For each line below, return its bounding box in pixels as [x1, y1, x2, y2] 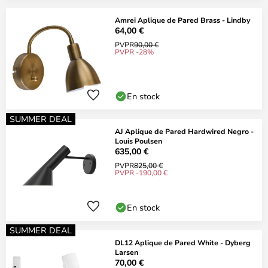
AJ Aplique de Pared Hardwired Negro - [115, 126, 254, 136]
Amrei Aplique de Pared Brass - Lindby [115, 15, 250, 25]
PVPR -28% [115, 47, 154, 56]
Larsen [115, 247, 138, 257]
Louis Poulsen [115, 136, 162, 145]
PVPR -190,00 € [115, 167, 167, 177]
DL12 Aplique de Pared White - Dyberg [115, 237, 251, 247]
